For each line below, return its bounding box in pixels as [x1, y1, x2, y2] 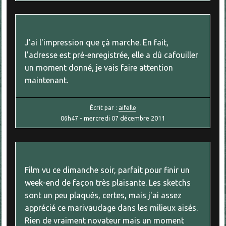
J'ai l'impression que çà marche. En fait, [25, 38, 169, 47]
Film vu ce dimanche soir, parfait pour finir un [25, 165, 190, 175]
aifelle [118, 103, 136, 111]
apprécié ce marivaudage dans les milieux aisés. [25, 203, 198, 212]
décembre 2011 [120, 114, 165, 122]
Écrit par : [89, 103, 119, 111]
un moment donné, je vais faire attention [25, 63, 174, 73]
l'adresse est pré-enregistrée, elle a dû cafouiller [25, 50, 199, 60]
